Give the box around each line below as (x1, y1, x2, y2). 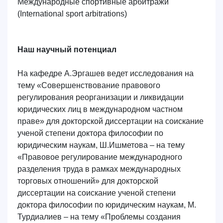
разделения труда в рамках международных (17, 165, 181, 173)
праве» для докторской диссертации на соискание (17, 117, 204, 125)
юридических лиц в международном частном (17, 105, 183, 113)
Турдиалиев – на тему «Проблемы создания (17, 213, 181, 221)
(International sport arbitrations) (17, 9, 127, 18)
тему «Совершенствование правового (17, 81, 160, 90)
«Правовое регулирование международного (17, 153, 182, 161)
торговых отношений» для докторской (17, 177, 158, 185)
